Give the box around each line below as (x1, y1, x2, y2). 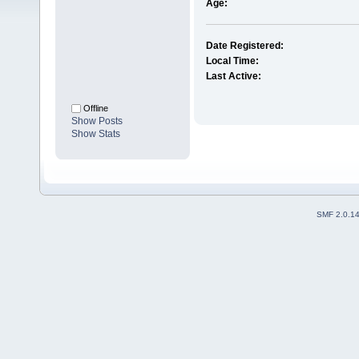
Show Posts (71, 115, 123, 127)
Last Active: (205, 71, 261, 83)
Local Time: (205, 55, 259, 67)
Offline (81, 103, 108, 114)
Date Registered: (205, 40, 284, 52)
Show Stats (71, 128, 120, 140)
